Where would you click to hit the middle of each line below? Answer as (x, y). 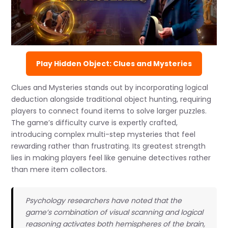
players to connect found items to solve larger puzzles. (109, 111)
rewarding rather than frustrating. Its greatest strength (109, 146)
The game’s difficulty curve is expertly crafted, (95, 122)
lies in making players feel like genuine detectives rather (111, 158)
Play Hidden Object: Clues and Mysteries (114, 63)
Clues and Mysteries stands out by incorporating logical (110, 87)
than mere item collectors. (59, 169)
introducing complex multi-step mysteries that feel (104, 134)
